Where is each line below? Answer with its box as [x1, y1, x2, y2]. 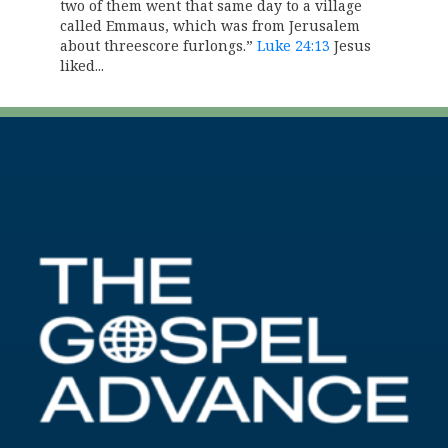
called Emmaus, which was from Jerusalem [60, 17, 360, 35]
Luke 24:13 [257, 37, 330, 55]
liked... [60, 57, 104, 75]
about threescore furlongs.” [60, 37, 257, 55]
